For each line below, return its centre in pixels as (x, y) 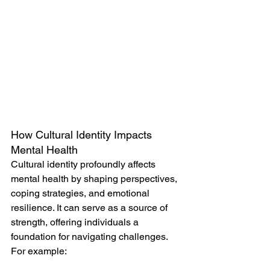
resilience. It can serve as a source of (90, 207)
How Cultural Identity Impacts (83, 134)
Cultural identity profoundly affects (84, 164)
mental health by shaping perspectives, (95, 178)
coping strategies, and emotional (81, 193)
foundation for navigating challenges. (90, 236)
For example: (39, 251)
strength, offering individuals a (76, 222)
